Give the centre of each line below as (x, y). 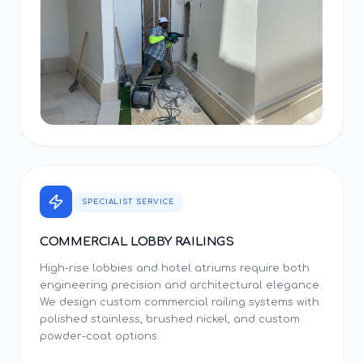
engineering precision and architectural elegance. (181, 285)
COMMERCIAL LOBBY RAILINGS (137, 242)
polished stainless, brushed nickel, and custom (170, 319)
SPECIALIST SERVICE (128, 201)
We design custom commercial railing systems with (179, 302)
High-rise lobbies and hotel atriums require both (175, 268)
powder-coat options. (100, 336)
